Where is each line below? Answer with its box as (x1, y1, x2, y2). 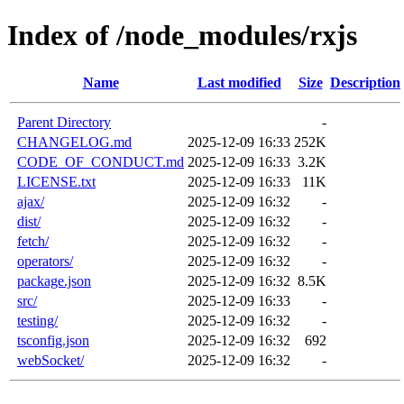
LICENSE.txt (17, 173, 96, 189)
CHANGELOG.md (17, 133, 132, 150)
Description (330, 74, 400, 90)
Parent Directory (17, 114, 111, 130)
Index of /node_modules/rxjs (7, 19, 357, 52)
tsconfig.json (17, 332, 89, 348)
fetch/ (17, 233, 49, 249)
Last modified (197, 74, 281, 90)
